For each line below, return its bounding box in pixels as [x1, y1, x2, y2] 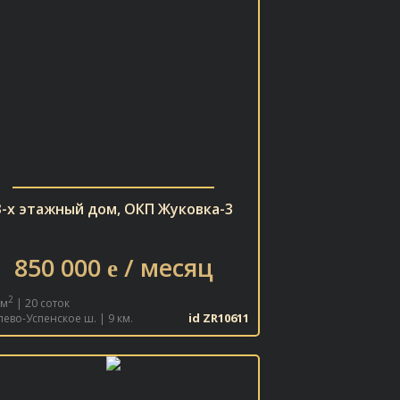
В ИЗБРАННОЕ [74, 330, 153, 346]
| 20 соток [12, 296, 70, 311]
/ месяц [117, 251, 213, 284]
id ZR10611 [187, 310, 249, 326]
